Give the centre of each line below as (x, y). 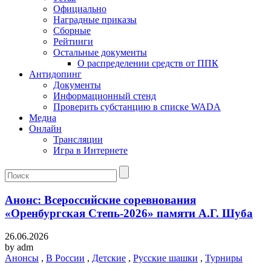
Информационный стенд (105, 96)
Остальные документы (100, 52)
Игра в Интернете (90, 150)
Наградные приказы (95, 20)
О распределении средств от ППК (148, 63)
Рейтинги (73, 41)
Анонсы (22, 258)
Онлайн (45, 129)
